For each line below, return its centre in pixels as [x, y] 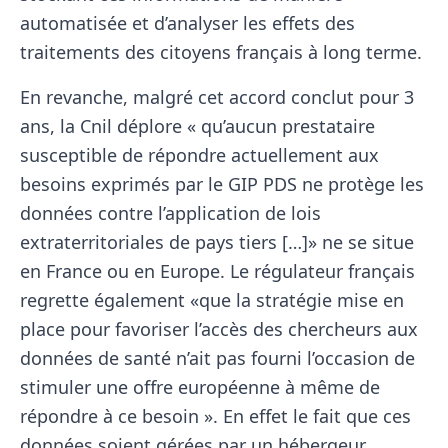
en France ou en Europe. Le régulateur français [217, 271]
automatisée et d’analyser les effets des [187, 23]
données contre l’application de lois [170, 213]
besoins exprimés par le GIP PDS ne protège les [222, 184]
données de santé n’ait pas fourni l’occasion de [217, 358]
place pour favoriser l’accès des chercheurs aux [219, 329]
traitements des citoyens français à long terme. [221, 52]
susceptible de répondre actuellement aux [199, 155]
